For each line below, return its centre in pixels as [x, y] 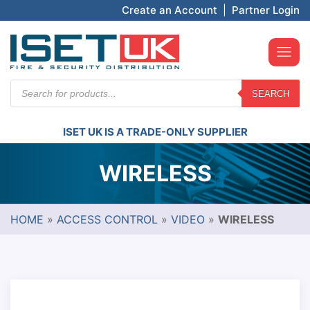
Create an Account [170, 10]
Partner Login [266, 10]
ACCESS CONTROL [107, 219]
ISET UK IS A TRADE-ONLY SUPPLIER [155, 132]
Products [34, 85]
